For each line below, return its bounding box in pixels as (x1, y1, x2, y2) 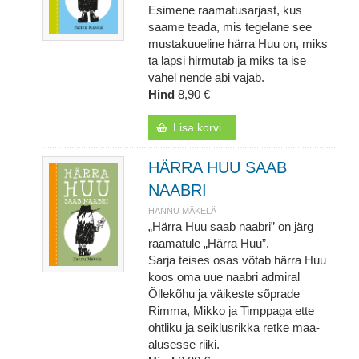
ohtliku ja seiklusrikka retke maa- (147, 321, 320, 334)
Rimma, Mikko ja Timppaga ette (147, 304, 314, 317)
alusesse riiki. (147, 337, 220, 351)
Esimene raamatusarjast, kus (147, 3, 302, 17)
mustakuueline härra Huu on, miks (147, 37, 328, 50)
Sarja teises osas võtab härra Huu (147, 253, 326, 267)
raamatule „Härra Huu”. (147, 236, 269, 250)
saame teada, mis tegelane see (147, 20, 312, 34)
